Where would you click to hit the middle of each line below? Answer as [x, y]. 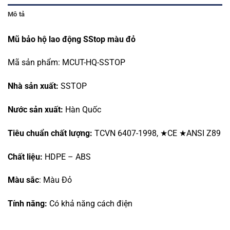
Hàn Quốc [82, 109]
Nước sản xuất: [35, 109]
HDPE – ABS [68, 157]
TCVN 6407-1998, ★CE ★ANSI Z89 [157, 133]
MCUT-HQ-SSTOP [94, 63]
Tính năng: [27, 204]
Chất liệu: [26, 157]
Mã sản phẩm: [35, 63]
